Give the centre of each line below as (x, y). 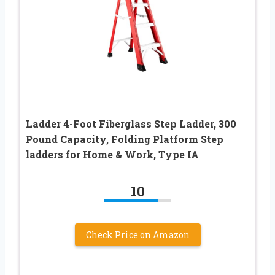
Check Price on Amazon (137, 235)
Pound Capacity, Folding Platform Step (125, 139)
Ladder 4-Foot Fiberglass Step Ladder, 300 (131, 124)
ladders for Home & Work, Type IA (112, 155)
